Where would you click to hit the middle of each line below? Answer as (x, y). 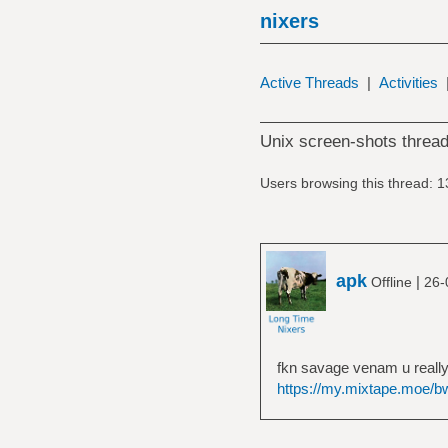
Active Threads (309, 82)
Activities (408, 82)
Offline (391, 281)
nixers (289, 21)
